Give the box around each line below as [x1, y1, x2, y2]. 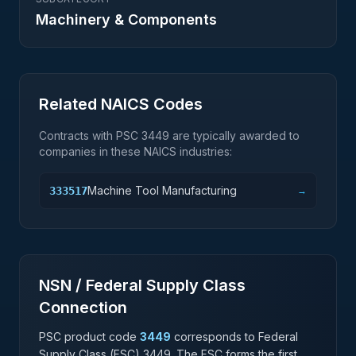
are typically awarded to [169, 129, 300, 142]
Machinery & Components [36, 11, 217, 28]
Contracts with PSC [39, 129, 141, 142]
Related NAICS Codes [39, 95, 203, 114]
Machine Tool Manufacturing [87, 184, 237, 197]
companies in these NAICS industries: [39, 145, 232, 158]
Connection [39, 298, 127, 317]
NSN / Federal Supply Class [39, 276, 246, 295]
